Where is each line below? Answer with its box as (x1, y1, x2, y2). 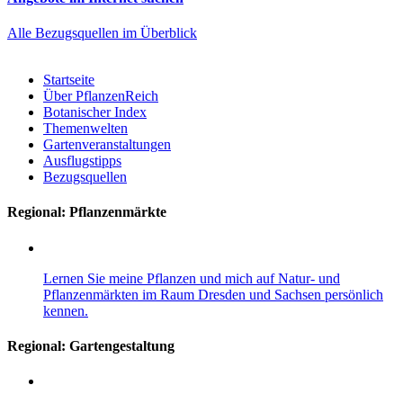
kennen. (43, 302, 88, 318)
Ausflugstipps (43, 153, 121, 169)
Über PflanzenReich (43, 88, 158, 104)
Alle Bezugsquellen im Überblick (7, 25, 197, 41)
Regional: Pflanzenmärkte (7, 204, 166, 220)
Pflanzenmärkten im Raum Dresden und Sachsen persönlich (43, 286, 383, 302)
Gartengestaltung (69, 337, 175, 354)
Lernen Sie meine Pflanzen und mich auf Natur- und (43, 270, 340, 286)
